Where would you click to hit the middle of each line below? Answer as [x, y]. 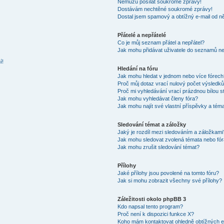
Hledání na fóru [137, 68]
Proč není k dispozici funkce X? [155, 214]
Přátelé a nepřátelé [141, 35]
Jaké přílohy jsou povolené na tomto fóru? [168, 173]
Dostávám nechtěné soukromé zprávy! [165, 9]
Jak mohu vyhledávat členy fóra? [157, 98]
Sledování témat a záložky [151, 124]
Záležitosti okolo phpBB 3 [151, 199]
